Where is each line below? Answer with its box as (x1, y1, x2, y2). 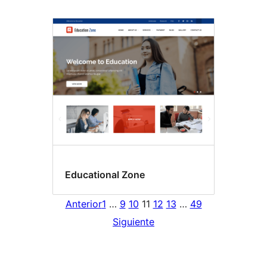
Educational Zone (65, 168, 145, 181)
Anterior (65, 198, 102, 210)
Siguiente (113, 216, 154, 228)
